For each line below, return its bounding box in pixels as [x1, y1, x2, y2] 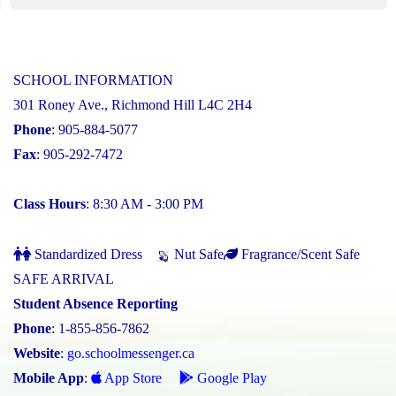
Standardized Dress [31, 247, 142, 263]
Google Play [194, 370, 267, 386]
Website [13, 346, 60, 362]
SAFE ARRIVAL [13, 271, 114, 287]
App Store [102, 370, 162, 386]
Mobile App [13, 370, 84, 386]
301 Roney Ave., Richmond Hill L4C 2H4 [13, 97, 252, 113]
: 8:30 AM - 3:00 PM [86, 196, 203, 212]
